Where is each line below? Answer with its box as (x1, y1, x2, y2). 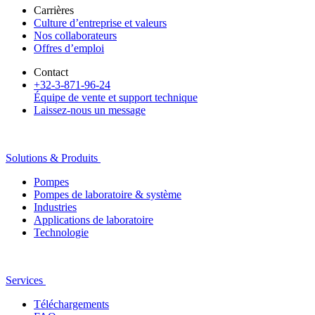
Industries (34, 200, 77, 213)
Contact (34, 65, 68, 78)
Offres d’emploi (34, 41, 104, 54)
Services (6, 274, 43, 286)
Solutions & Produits (6, 151, 98, 164)
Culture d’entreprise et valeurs (34, 16, 167, 29)
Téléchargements (34, 297, 109, 310)
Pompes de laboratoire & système (34, 188, 181, 200)
